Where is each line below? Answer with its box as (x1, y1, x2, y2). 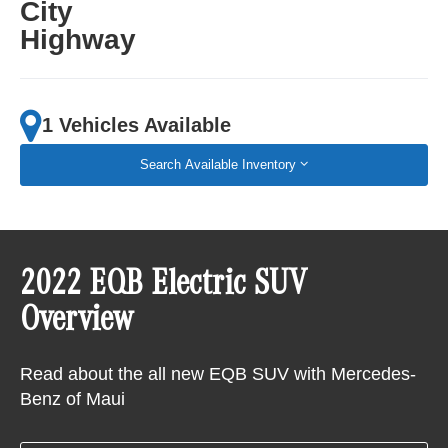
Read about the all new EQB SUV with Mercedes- (20, 364, 417, 385)
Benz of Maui (20, 389, 126, 410)
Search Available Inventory (140, 156, 296, 172)
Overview (20, 305, 134, 342)
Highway (20, 23, 137, 55)
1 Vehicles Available (42, 114, 232, 137)
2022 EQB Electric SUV (20, 269, 308, 306)
